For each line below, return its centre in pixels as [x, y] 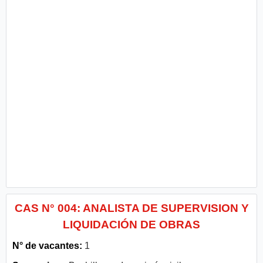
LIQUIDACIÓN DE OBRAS [131, 224]
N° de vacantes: [47, 245]
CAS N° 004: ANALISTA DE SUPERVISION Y [131, 208]
